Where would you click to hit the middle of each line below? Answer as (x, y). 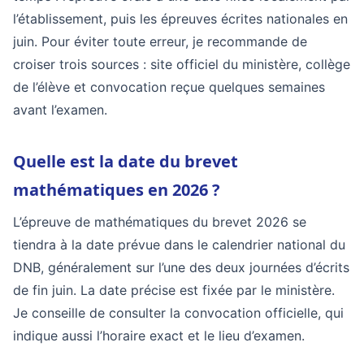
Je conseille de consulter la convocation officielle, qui (178, 313)
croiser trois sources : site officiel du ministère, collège (182, 64)
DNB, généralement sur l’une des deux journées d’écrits (181, 267)
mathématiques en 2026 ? (117, 190)
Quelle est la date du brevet (126, 161)
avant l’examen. (60, 110)
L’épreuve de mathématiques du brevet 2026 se (160, 222)
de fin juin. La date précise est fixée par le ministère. (174, 290)
